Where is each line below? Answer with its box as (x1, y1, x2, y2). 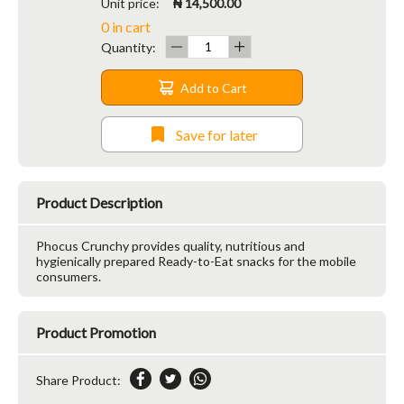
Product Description (36, 194, 162, 211)
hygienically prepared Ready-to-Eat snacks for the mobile (36, 253, 356, 269)
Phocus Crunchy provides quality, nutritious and (36, 238, 305, 253)
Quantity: (101, 39, 156, 55)
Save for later (175, 125, 258, 143)
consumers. (36, 269, 101, 284)
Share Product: (36, 372, 121, 388)
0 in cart (101, 18, 151, 35)
